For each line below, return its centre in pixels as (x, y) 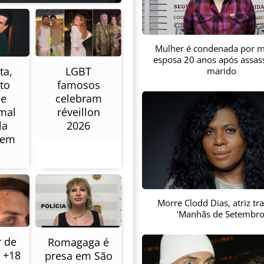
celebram (78, 99)
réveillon (78, 112)
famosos (78, 85)
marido (222, 71)
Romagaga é (78, 242)
